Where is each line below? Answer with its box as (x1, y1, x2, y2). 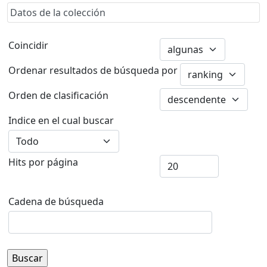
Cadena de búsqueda (8, 195, 104, 208)
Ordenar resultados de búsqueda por (8, 64, 178, 77)
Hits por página (8, 156, 78, 169)
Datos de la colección (10, 6, 105, 19)
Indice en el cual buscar (8, 114, 114, 127)
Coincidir (8, 39, 48, 52)
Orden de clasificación (8, 89, 108, 102)
